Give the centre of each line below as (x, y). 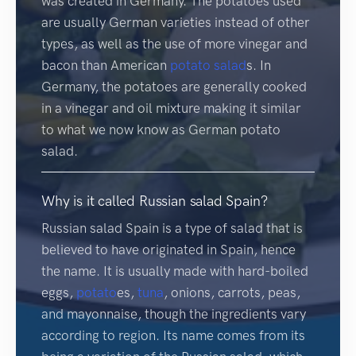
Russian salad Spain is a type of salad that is (172, 228)
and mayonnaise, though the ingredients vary (174, 313)
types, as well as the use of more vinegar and (174, 43)
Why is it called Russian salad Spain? (155, 201)
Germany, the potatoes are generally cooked (174, 86)
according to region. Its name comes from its (173, 335)
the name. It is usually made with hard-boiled (175, 271)
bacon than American (106, 65)
